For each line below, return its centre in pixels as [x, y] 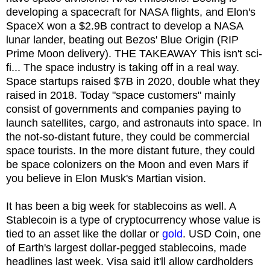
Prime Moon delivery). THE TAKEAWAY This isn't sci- [134, 53]
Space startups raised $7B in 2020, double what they [133, 81]
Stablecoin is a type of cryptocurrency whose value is [133, 220]
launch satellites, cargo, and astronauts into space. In [134, 123]
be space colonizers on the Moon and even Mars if [127, 164]
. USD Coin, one [222, 234]
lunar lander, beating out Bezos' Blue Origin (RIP [122, 39]
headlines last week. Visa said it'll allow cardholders [130, 261]
